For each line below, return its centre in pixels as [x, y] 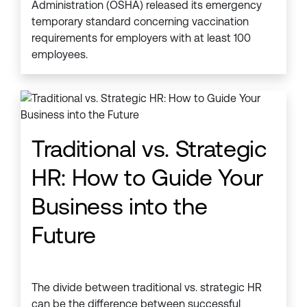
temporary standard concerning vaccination [140, 22]
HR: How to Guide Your [147, 177]
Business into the [120, 206]
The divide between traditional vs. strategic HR [147, 287]
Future [64, 235]
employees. [60, 54]
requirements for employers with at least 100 [141, 38]
